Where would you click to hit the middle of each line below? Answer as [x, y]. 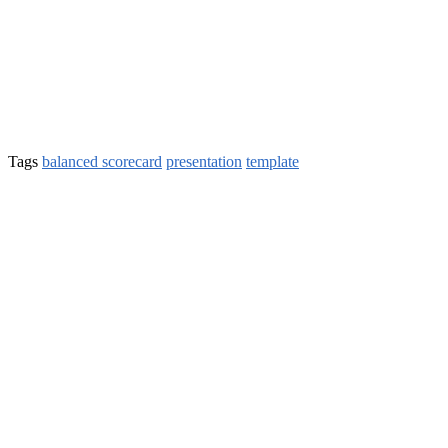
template [272, 161]
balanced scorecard [102, 161]
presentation [204, 161]
